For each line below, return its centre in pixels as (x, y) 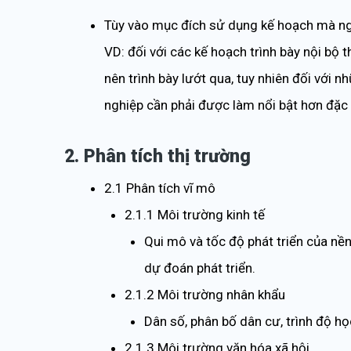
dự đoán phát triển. (200, 268)
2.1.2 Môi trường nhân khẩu (204, 294)
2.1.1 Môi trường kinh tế (194, 214)
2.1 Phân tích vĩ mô (160, 188)
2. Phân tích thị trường (157, 156)
